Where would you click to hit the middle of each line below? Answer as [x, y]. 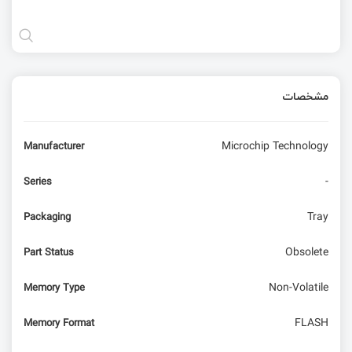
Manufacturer [54, 147]
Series [38, 182]
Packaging [47, 217]
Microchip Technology [275, 147]
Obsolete [307, 253]
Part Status [49, 253]
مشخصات [305, 96]
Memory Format [59, 323]
